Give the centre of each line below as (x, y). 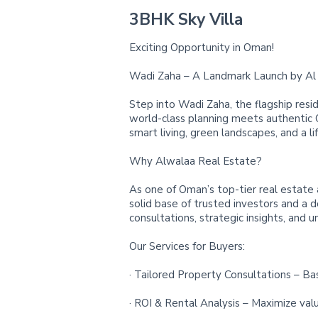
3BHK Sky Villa (186, 20)
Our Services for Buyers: (187, 246)
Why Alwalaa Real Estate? (196, 161)
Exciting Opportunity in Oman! (202, 48)
